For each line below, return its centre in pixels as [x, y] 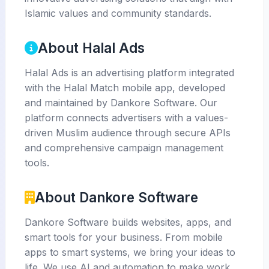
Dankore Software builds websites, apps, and [128, 222]
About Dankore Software [116, 197]
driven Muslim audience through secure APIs [128, 133]
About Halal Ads [91, 48]
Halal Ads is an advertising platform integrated [129, 73]
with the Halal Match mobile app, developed [125, 88]
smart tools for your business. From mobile [124, 237]
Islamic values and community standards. [118, 13]
